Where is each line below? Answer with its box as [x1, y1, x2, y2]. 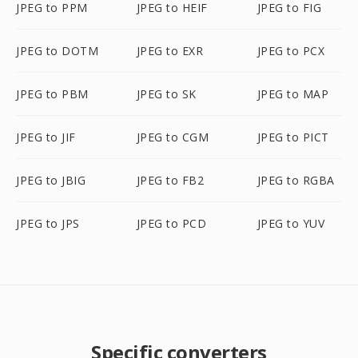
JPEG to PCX [257, 43, 325, 58]
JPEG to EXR [136, 43, 204, 58]
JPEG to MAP [257, 86, 329, 101]
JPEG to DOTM [16, 43, 98, 58]
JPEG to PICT [257, 129, 329, 145]
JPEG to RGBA [257, 173, 335, 188]
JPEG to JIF [16, 129, 76, 145]
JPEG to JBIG [16, 173, 86, 188]
